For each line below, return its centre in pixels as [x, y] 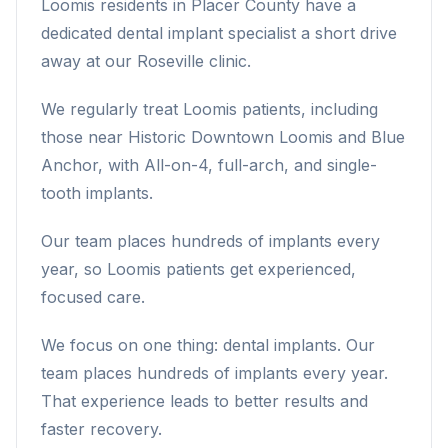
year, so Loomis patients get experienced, [198, 269]
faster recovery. [101, 429]
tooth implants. [97, 193]
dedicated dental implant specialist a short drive [219, 33]
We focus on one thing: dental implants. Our [208, 345]
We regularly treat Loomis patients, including [209, 109]
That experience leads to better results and [204, 401]
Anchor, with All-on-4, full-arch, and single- [209, 165]
